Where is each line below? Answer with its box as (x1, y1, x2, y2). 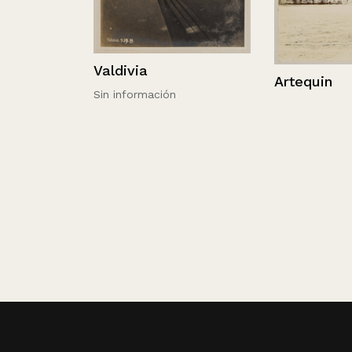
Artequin (249, 73, 307, 90)
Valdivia (68, 61, 123, 79)
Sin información (68, 87, 151, 101)
